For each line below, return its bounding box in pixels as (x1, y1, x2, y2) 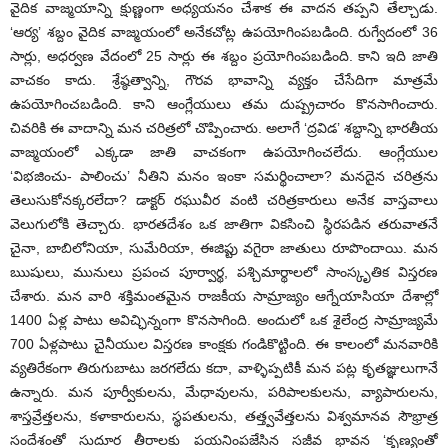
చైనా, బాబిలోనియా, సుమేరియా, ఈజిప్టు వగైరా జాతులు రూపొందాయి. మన (10, 239, 438, 256)
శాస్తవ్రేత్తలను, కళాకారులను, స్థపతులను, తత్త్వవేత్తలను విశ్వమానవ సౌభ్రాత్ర (10, 407, 438, 424)
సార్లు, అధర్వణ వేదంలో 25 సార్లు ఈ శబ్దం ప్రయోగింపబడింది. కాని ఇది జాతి (10, 47, 438, 64)
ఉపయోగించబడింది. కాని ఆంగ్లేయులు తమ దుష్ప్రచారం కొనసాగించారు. (10, 95, 438, 112)
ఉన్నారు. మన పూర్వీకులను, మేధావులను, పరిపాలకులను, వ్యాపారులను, (10, 383, 438, 400)
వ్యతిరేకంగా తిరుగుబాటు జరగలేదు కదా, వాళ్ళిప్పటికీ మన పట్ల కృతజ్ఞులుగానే (10, 359, 438, 376)
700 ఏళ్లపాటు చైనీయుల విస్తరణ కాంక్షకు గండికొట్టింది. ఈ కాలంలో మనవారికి (10, 335, 438, 352)
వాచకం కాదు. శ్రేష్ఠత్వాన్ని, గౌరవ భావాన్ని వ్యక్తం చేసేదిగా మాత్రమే (10, 71, 438, 88)
